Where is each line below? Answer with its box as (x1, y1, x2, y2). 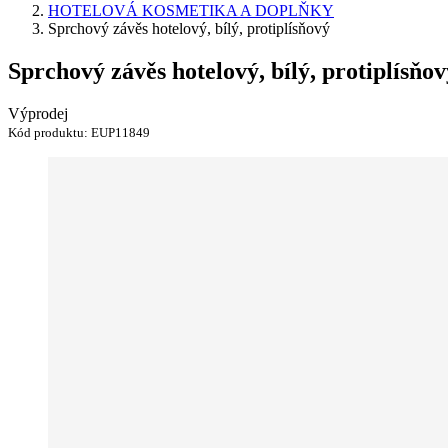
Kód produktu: (8, 124, 91, 140)
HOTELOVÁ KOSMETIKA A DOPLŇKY (48, 2, 334, 19)
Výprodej (8, 104, 68, 122)
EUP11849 (91, 124, 150, 140)
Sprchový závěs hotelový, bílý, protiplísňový (48, 20, 330, 37)
